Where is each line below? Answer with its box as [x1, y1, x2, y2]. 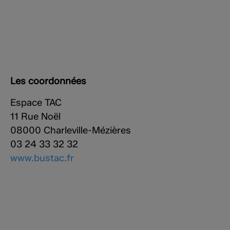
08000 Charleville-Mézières [10, 124, 131, 136]
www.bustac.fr [10, 151, 74, 164]
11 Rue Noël [10, 110, 61, 122]
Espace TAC [10, 96, 62, 108]
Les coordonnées [10, 75, 86, 87]
